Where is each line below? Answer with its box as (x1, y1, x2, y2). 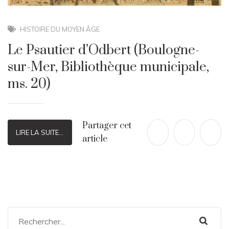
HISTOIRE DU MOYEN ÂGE (20, 25, 100, 33)
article (82, 133, 107, 145)
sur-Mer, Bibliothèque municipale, (8, 58, 209, 76)
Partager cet (82, 120, 131, 131)
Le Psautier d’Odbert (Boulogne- (8, 41, 199, 59)
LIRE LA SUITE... (16, 128, 64, 136)
